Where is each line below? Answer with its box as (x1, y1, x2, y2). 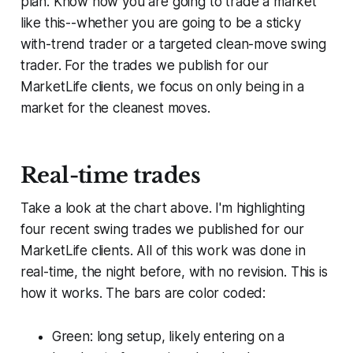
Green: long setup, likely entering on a (51, 329, 285, 345)
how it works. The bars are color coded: (20, 285, 266, 302)
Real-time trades (20, 162, 200, 189)
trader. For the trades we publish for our (20, 58, 269, 74)
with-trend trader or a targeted (20, 36, 217, 53)
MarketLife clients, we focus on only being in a (20, 79, 304, 95)
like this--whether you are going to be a (20, 15, 266, 32)
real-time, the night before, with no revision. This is (20, 264, 328, 281)
